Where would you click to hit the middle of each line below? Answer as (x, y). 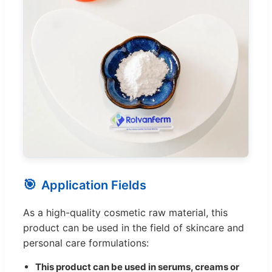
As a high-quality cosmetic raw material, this (125, 213)
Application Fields (94, 185)
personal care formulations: (86, 243)
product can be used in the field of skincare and (134, 228)
